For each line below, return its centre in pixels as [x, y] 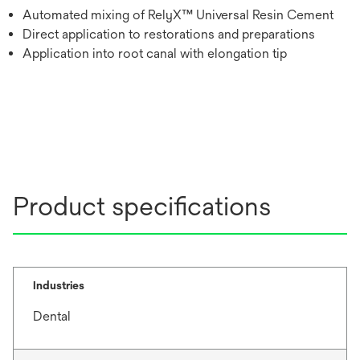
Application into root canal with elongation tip [155, 54]
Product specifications [142, 207]
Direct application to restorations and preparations [169, 35]
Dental [52, 317]
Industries [59, 286]
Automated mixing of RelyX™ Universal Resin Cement [178, 15]
